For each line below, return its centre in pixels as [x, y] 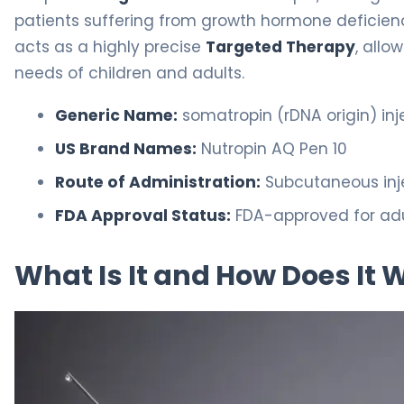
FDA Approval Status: [143, 216]
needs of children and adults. [129, 73]
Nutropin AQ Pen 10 [272, 149]
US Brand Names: [126, 149]
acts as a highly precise [110, 47]
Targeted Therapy [280, 47]
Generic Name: [116, 115]
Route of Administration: [158, 182]
